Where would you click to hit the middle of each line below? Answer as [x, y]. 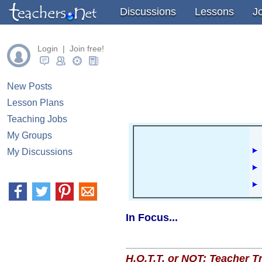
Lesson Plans [35, 103]
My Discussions [40, 152]
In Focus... [152, 218]
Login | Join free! [71, 49]
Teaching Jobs [37, 119]
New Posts [30, 86]
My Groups [30, 135]
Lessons [214, 12]
